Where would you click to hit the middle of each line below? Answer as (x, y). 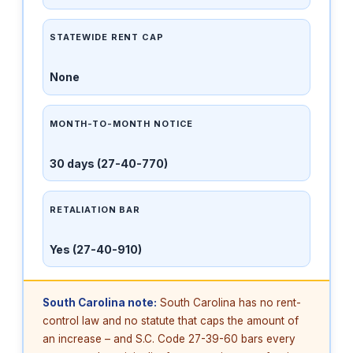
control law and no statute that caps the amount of (171, 321)
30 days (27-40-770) (109, 163)
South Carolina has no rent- (229, 303)
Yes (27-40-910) (96, 249)
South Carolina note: (100, 303)
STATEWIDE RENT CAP (107, 37)
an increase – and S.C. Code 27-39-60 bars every (169, 339)
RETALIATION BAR (95, 209)
